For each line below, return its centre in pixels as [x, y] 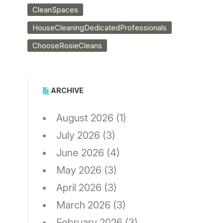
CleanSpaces [55, 10]
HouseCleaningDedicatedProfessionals [100, 28]
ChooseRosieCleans [67, 46]
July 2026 [78, 136]
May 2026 [79, 170]
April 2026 [79, 188]
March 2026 [83, 205]
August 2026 [85, 118]
